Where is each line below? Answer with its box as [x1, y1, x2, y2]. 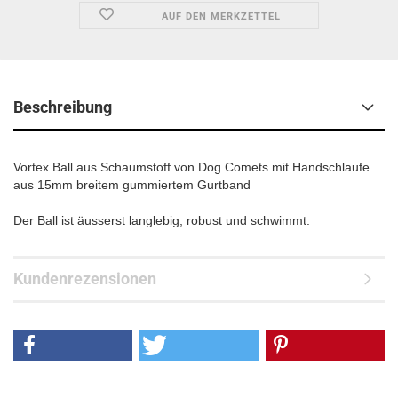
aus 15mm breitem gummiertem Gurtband [13, 178, 251, 192]
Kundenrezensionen [13, 269, 156, 288]
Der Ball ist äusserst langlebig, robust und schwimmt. [13, 213, 310, 227]
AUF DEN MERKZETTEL [161, 11, 281, 22]
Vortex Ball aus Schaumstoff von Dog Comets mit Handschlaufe [13, 160, 370, 174]
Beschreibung [13, 98, 112, 116]
